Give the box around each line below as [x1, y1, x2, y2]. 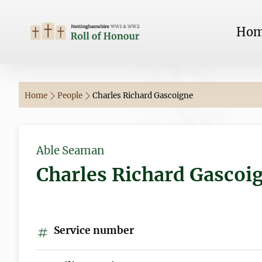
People [57, 91, 84, 101]
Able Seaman [36, 144, 104, 157]
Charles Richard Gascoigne [92, 91, 193, 101]
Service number [51, 224, 134, 237]
